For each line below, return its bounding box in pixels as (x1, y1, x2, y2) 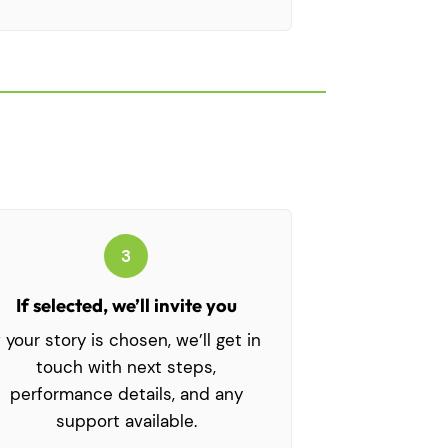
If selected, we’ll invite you (15, 294, 237, 318)
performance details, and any (9, 383, 243, 406)
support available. (55, 410, 197, 433)
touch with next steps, (36, 356, 216, 379)
